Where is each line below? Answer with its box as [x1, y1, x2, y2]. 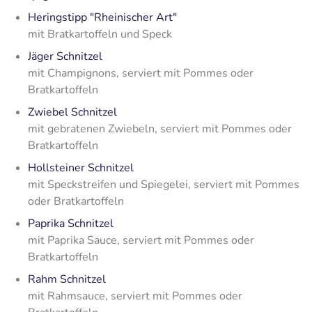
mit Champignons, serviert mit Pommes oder [28, 65, 253, 81]
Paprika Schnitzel [28, 215, 114, 231]
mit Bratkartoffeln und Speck [28, 26, 172, 42]
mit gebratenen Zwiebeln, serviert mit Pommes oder [28, 120, 292, 136]
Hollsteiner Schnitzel [28, 159, 134, 175]
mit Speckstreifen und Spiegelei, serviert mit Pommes [28, 176, 299, 192]
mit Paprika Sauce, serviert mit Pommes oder [28, 232, 254, 248]
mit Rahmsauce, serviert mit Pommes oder [28, 288, 242, 304]
